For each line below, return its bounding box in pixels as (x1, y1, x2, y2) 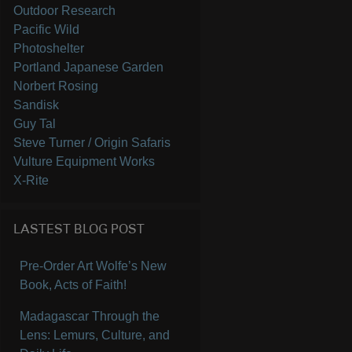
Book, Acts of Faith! (20, 278, 127, 292)
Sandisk (13, 98, 60, 112)
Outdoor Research (13, 4, 116, 18)
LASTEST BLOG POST (13, 224, 145, 237)
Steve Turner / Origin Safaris (13, 136, 171, 150)
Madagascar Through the (20, 310, 160, 324)
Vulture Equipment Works (13, 155, 156, 169)
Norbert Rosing (13, 79, 99, 93)
